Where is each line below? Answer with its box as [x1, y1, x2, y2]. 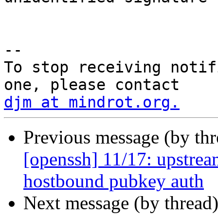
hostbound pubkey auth [23, 170, 204, 192]
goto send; [4, 6, 13, 24]
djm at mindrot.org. [4, 93, 180, 111]
